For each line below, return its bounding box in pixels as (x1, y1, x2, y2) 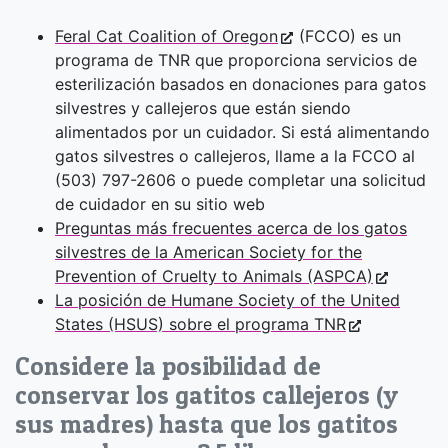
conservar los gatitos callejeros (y (15, 380, 398, 411)
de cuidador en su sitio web (55, 194, 265, 215)
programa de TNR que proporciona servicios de (55, 50, 417, 71)
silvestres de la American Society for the (55, 242, 362, 263)
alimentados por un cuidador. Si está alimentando (55, 122, 430, 143)
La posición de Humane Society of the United (55, 290, 400, 311)
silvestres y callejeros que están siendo (55, 98, 351, 119)
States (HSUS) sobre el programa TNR (55, 314, 346, 335)
